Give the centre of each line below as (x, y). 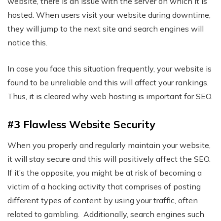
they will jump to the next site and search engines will (106, 29)
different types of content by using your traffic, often (103, 201)
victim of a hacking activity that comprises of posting (104, 187)
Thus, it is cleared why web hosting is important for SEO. (110, 96)
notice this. (27, 43)
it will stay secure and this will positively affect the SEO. (109, 159)
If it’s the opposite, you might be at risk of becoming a (105, 173)
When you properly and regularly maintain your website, (109, 145)
